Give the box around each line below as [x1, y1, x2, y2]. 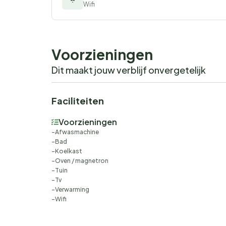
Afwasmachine [55, 128, 99, 136]
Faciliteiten [51, 95, 104, 107]
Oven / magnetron [55, 157, 108, 165]
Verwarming [55, 186, 89, 194]
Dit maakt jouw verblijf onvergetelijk [51, 64, 206, 76]
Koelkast [55, 147, 82, 155]
